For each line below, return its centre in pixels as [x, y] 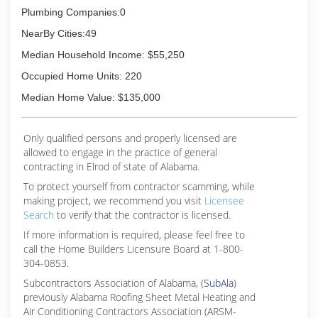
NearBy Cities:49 [59, 33]
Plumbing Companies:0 [73, 12]
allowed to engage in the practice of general [120, 152]
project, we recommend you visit [131, 201]
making [40, 201]
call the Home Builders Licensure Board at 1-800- [133, 249]
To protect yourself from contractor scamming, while [139, 186]
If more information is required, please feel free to [134, 235]
